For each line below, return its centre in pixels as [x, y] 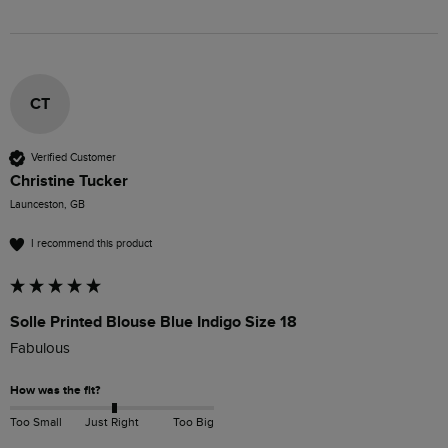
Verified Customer [73, 158]
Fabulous [40, 348]
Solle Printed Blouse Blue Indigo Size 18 [153, 321]
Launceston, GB [47, 204]
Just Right [111, 422]
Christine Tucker [69, 180]
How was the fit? [55, 390]
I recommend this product [91, 244]
